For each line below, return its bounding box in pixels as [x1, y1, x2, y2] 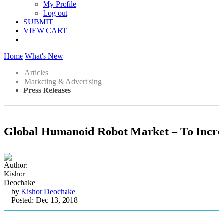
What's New [25, 52, 63, 60]
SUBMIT [23, 18, 53, 26]
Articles [24, 68, 48, 77]
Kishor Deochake [21, 187, 75, 196]
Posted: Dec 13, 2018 [11, 196, 78, 204]
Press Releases [23, 86, 71, 94]
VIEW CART [23, 26, 67, 35]
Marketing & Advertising [24, 77, 102, 86]
